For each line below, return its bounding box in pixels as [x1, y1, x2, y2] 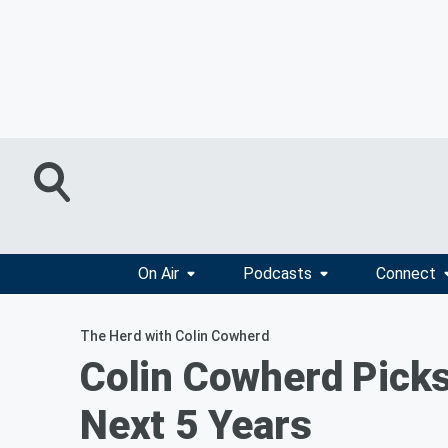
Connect [375, 264, 436, 283]
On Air [137, 264, 179, 283]
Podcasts [242, 264, 312, 283]
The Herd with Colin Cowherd [80, 328, 270, 344]
